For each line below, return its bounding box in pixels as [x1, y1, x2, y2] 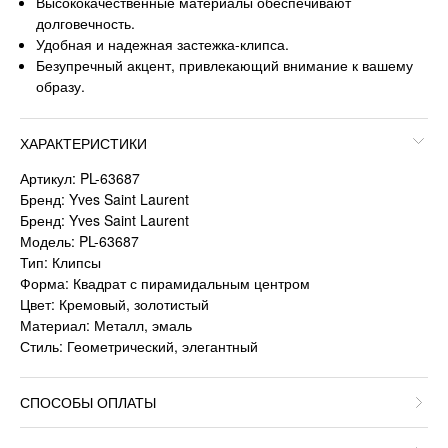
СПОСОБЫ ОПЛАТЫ [20, 392, 156, 413]
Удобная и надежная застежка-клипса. [36, 33, 290, 54]
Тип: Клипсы [20, 252, 101, 273]
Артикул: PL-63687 [20, 168, 140, 189]
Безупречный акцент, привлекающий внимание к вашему [36, 54, 414, 75]
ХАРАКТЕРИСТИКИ [20, 133, 147, 154]
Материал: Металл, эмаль [20, 315, 192, 336]
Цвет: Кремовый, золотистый [20, 294, 209, 315]
